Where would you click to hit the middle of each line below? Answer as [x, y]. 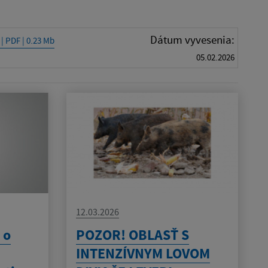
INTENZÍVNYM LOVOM [143, 253]
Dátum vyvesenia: [192, 39]
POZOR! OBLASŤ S [132, 234]
